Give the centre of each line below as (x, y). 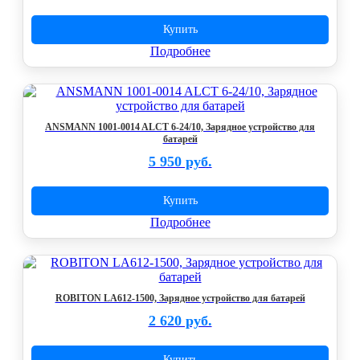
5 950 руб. (180, 162)
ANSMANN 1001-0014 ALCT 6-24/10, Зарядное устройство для (180, 127)
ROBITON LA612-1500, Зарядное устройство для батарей (180, 298)
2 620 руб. (180, 321)
